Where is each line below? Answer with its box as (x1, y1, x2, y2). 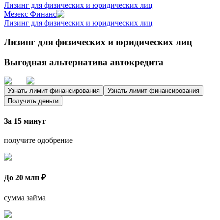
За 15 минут (4, 116, 46, 125)
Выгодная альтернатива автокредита (4, 56, 164, 67)
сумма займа (4, 193, 46, 202)
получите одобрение (4, 136, 73, 144)
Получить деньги (8, 97, 58, 105)
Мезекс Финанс (4, 10, 56, 19)
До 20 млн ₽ (4, 173, 46, 182)
